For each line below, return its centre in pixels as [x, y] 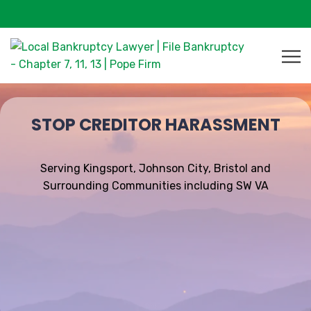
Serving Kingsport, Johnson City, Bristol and [155, 169]
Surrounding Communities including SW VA [155, 186]
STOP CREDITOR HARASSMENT [155, 125]
